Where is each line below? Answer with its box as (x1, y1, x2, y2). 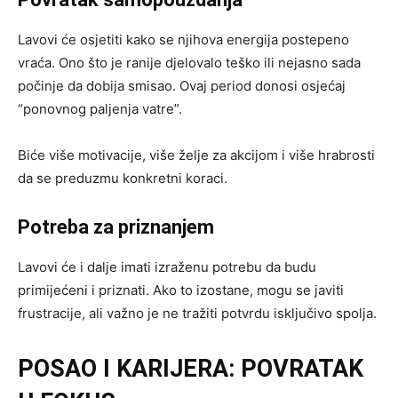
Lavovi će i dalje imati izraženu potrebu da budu (18, 258, 316, 275)
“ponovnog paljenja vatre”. (18, 99, 182, 117)
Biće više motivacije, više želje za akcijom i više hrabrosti (18, 146, 375, 163)
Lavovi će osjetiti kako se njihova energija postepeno (18, 30, 349, 48)
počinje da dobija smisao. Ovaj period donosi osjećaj (18, 76, 346, 94)
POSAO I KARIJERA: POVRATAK (18, 354, 363, 383)
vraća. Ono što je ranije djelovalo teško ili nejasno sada (18, 53, 361, 71)
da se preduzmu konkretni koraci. (18, 169, 227, 187)
